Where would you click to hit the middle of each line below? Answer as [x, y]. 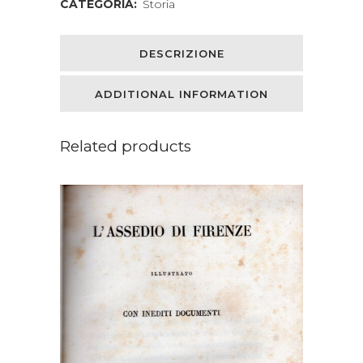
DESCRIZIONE [181, 54]
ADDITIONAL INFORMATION [181, 94]
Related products [126, 147]
